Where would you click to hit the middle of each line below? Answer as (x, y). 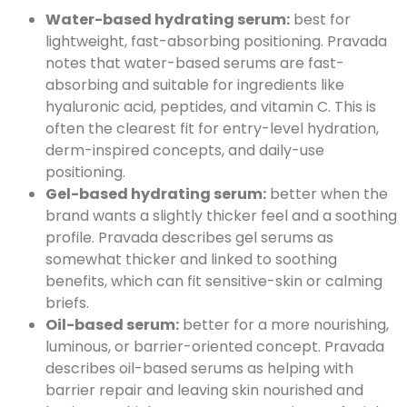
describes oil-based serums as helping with (199, 369)
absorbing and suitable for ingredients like (195, 85)
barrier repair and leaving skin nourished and (204, 391)
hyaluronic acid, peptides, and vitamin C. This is (211, 107)
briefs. (67, 303)
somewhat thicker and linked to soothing (191, 260)
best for (320, 20)
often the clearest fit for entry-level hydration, (212, 129)
